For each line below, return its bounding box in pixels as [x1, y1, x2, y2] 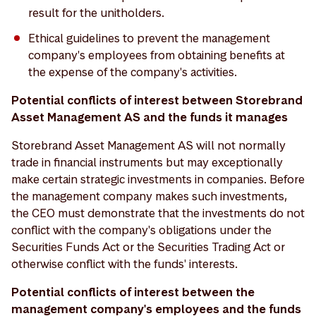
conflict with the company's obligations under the [11, 222, 272, 238]
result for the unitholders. [28, 5, 164, 20]
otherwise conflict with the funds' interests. [11, 256, 238, 272]
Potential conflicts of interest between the [11, 284, 255, 300]
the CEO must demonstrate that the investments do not [11, 205, 305, 221]
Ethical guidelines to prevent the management [28, 30, 270, 46]
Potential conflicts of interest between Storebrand [11, 92, 303, 108]
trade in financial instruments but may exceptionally [11, 154, 283, 170]
